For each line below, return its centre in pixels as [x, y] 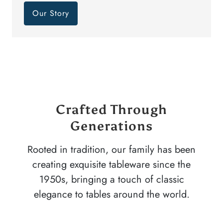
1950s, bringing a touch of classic [111, 179]
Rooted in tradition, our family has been [111, 149]
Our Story [51, 13]
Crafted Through [111, 109]
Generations [111, 126]
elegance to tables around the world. [111, 194]
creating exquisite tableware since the [111, 164]
